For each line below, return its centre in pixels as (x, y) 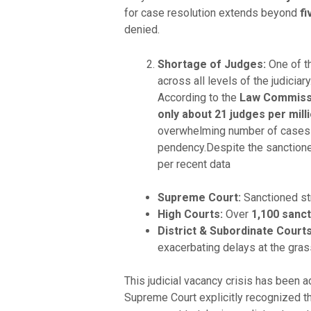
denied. (142, 29)
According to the (198, 97)
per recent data (194, 164)
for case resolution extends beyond (212, 12)
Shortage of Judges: (211, 64)
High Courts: (190, 214)
